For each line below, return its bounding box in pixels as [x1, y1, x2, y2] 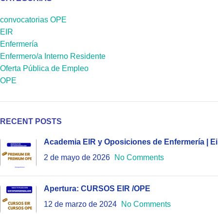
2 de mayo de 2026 [44, 153, 110, 162]
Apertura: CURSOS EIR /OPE [44, 184, 150, 193]
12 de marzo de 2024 [44, 200, 117, 208]
